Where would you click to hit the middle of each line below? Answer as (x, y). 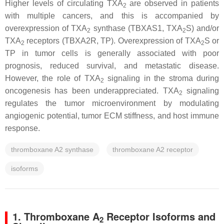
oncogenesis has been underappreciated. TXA (92, 91)
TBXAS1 (146, 28)
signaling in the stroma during (161, 78)
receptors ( (44, 41)
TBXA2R (80, 41)
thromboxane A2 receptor (153, 149)
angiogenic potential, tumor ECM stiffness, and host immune (112, 116)
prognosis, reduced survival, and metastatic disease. (112, 66)
